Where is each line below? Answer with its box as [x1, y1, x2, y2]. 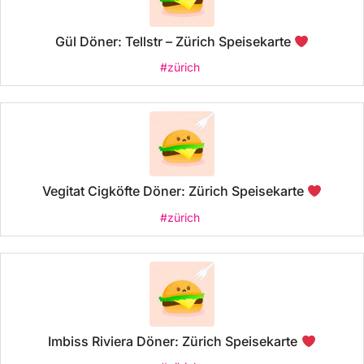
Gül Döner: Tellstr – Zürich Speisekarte [54, 33, 294, 50]
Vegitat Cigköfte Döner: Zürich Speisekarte [41, 183, 307, 200]
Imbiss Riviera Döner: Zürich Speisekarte [48, 332, 301, 349]
